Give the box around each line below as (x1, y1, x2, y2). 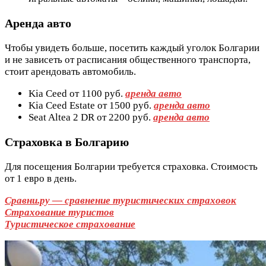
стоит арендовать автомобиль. (5, 66, 136, 78)
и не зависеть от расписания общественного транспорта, (5, 54, 251, 66)
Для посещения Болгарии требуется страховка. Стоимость (5, 160, 258, 172)
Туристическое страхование (5, 218, 135, 230)
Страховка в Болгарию (5, 135, 129, 148)
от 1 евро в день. (5, 172, 77, 184)
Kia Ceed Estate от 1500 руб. (28, 100, 154, 112)
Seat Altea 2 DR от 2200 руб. (28, 112, 153, 123)
